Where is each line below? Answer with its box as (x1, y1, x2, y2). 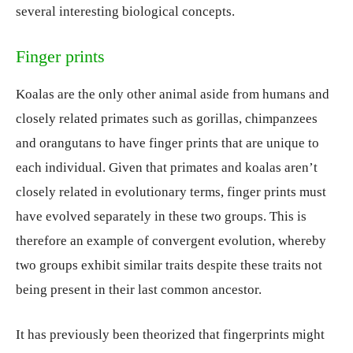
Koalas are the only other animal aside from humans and (16, 87, 329, 102)
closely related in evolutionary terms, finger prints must (16, 184, 326, 200)
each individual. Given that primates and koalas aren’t (16, 160, 318, 176)
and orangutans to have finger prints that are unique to (16, 136, 319, 151)
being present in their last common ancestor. (16, 282, 262, 298)
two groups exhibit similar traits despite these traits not (16, 258, 322, 273)
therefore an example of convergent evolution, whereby (16, 233, 326, 249)
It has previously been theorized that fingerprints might (16, 327, 325, 343)
